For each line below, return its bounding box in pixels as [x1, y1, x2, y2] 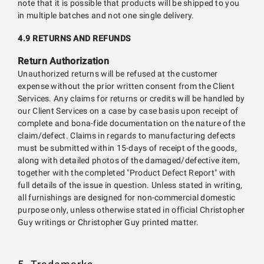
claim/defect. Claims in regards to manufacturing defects [18, 131, 236, 141]
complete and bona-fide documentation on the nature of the [18, 118, 246, 128]
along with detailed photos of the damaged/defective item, [18, 156, 240, 166]
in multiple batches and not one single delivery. [18, 11, 194, 21]
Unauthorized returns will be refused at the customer [18, 69, 218, 79]
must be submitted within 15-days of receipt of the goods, [18, 143, 237, 153]
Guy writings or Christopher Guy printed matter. [18, 217, 199, 227]
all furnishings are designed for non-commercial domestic [18, 193, 236, 203]
